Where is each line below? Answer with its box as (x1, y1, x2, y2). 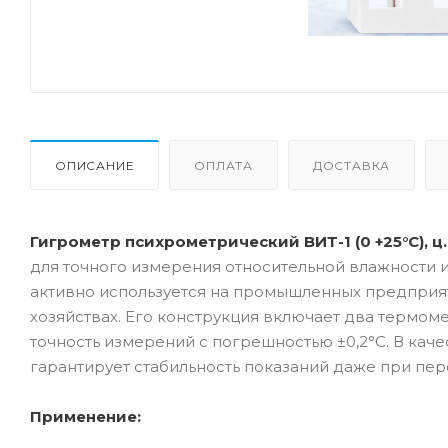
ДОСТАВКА (312, 157, 391, 173)
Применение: (30, 406, 141, 426)
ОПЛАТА (194, 157, 254, 173)
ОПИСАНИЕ (55, 157, 135, 173)
